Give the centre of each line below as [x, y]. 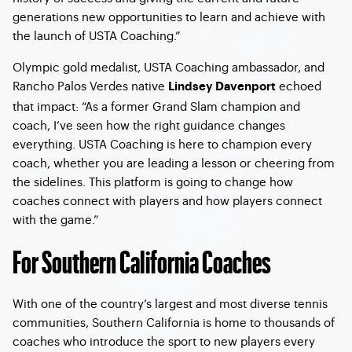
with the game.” [55, 219]
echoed [299, 85]
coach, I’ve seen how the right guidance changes [149, 125]
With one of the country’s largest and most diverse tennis [170, 303]
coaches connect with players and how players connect [167, 200]
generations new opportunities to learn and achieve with [169, 16]
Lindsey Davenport [222, 87]
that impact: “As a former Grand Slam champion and [156, 106]
